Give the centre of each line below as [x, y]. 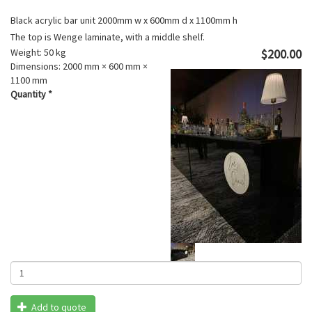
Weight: [26, 52]
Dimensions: [36, 66]
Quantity [29, 94]
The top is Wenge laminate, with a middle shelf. [108, 37]
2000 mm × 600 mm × [105, 66]
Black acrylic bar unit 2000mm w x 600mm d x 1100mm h [124, 20]
